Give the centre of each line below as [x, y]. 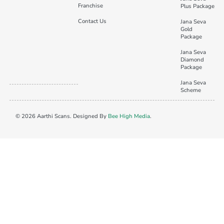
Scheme [190, 90]
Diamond [192, 59]
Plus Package [197, 6]
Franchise [90, 5]
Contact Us [92, 21]
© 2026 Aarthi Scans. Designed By [61, 116]
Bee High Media [129, 116]
